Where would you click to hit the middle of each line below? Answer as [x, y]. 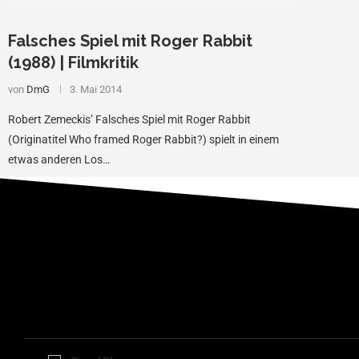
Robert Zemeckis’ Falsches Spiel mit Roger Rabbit [129, 119]
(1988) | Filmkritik [73, 62]
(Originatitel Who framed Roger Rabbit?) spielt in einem [143, 139]
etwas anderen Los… [59, 159]
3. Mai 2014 [96, 89]
